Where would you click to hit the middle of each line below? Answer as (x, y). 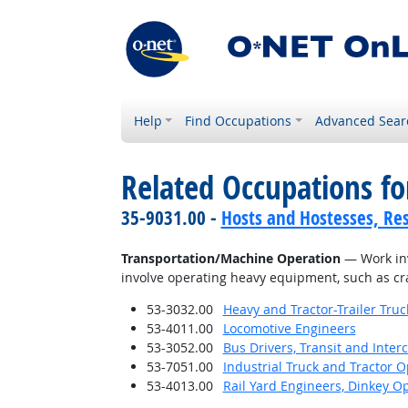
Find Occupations (239, 121)
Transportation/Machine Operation (230, 258)
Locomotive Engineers (289, 328)
